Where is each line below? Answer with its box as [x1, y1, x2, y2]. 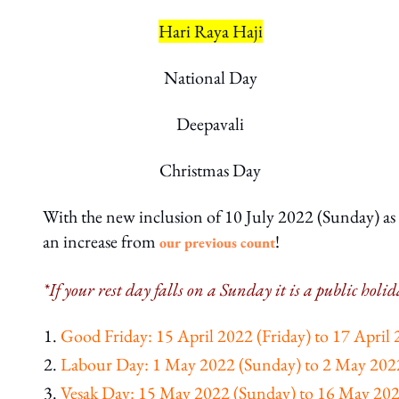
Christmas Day [159, 159, 261, 182]
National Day [163, 66, 257, 89]
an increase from [43, 230, 159, 253]
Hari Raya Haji [158, 20, 263, 43]
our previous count [159, 233, 275, 252]
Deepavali [176, 112, 244, 135]
